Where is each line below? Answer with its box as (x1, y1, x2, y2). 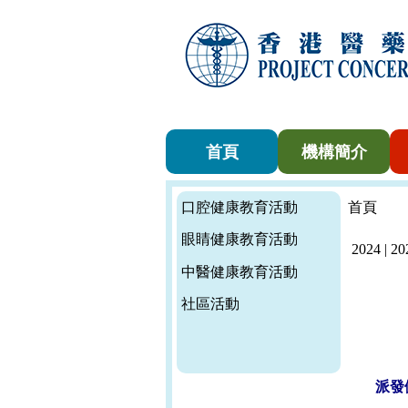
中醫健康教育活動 (181, 263, 298, 280)
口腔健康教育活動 (181, 199, 298, 215)
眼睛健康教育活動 (181, 231, 298, 248)
